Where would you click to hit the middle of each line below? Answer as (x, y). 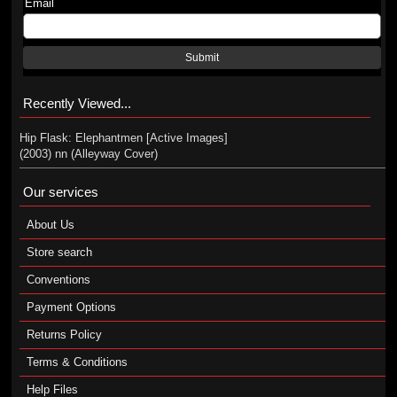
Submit (202, 58)
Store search (59, 252)
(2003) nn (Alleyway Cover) (88, 154)
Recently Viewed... (77, 103)
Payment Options (71, 307)
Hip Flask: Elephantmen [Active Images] (123, 138)
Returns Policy (64, 335)
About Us (50, 225)
